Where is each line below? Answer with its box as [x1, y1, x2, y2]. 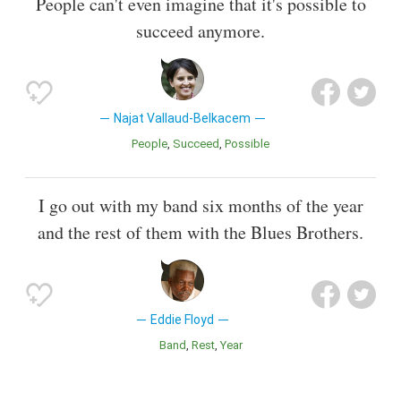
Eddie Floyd [150, 312, 215, 327]
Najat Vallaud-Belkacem [114, 110, 252, 125]
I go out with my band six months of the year [38, 193, 363, 218]
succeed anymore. [136, 18, 265, 43]
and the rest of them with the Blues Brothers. [38, 220, 363, 244]
